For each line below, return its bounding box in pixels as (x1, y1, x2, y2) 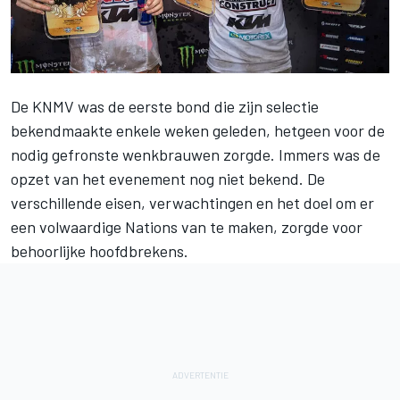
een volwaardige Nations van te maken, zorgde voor (11, 216, 362, 237)
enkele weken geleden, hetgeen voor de (112, 120, 385, 140)
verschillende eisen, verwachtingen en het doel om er (11, 192, 374, 212)
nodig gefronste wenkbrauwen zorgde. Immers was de (11, 144, 380, 164)
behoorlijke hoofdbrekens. (11, 240, 188, 261)
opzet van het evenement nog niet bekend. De (11, 168, 325, 188)
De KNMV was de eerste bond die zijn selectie (11, 96, 319, 116)
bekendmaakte (11, 120, 112, 140)
